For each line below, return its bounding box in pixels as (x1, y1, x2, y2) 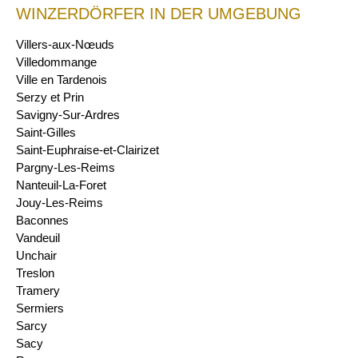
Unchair (16, 249, 57, 263)
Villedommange (16, 55, 97, 70)
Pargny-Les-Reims (16, 161, 115, 175)
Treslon (16, 266, 54, 280)
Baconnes (16, 213, 69, 228)
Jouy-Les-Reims (16, 196, 103, 210)
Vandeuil (16, 231, 60, 245)
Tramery (16, 284, 60, 298)
